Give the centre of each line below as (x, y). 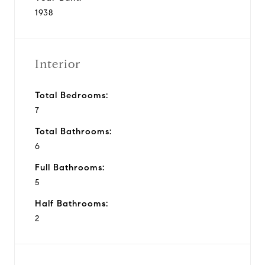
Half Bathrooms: (72, 203)
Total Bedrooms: (72, 95)
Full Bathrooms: (70, 167)
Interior (58, 64)
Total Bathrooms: (73, 131)
